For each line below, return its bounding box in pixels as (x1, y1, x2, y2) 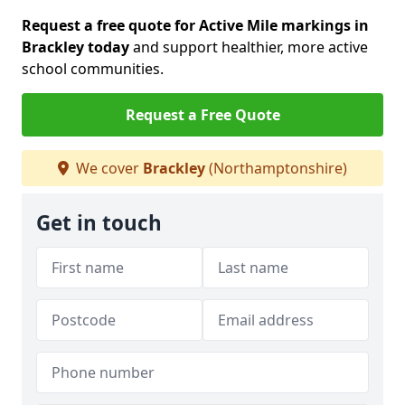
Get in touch (36, 209, 162, 237)
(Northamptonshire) (205, 158, 347, 178)
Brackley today (22, 37, 129, 57)
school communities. (22, 59, 164, 79)
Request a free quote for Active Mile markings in (22, 15, 369, 35)
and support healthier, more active (129, 37, 368, 57)
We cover (72, 158, 143, 178)
